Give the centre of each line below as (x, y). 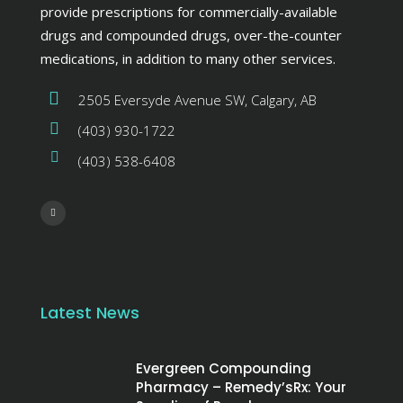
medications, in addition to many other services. (188, 58)
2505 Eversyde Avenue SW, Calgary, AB (197, 99)
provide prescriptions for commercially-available (189, 11)
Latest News (90, 312)
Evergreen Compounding (224, 368)
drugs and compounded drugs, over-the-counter (191, 35)
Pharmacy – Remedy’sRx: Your (241, 387)
